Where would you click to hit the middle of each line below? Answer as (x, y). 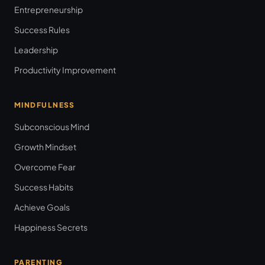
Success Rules (42, 29)
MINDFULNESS (45, 105)
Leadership (36, 49)
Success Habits (44, 187)
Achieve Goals (42, 207)
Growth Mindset (45, 146)
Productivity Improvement (65, 70)
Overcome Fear (45, 167)
